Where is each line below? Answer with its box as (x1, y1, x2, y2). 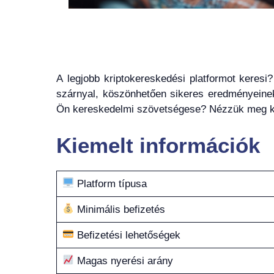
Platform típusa (73, 177, 147, 190)
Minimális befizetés (73, 203, 165, 215)
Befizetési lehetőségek (73, 229, 180, 241)
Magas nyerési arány (73, 254, 173, 267)
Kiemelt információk (56, 133, 260, 157)
